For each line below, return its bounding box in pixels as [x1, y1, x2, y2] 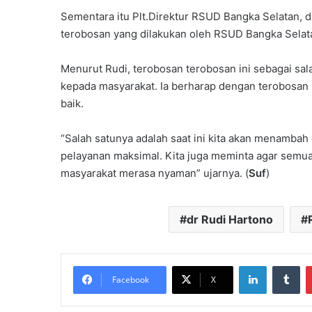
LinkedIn [266, 260, 302, 272]
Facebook [112, 274, 149, 286]
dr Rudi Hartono [186, 212, 273, 227]
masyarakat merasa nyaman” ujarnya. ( [61, 166, 249, 180]
